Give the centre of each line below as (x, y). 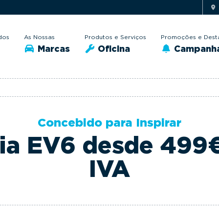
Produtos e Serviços (115, 37)
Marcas (52, 48)
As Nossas (39, 37)
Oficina (113, 48)
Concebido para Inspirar (109, 122)
